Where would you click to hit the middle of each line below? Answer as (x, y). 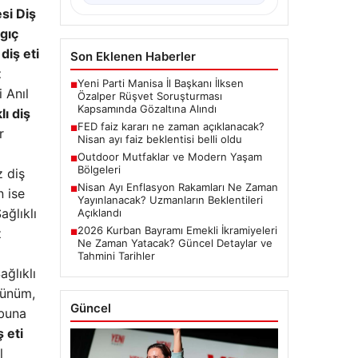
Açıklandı (99, 213)
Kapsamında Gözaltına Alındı (147, 109)
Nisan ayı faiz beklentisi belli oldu (159, 139)
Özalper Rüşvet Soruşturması (149, 96)
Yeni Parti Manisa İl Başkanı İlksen (160, 84)
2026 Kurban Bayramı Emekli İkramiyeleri (177, 231)
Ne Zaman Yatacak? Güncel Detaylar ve (175, 243)
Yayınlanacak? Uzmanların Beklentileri (170, 200)
